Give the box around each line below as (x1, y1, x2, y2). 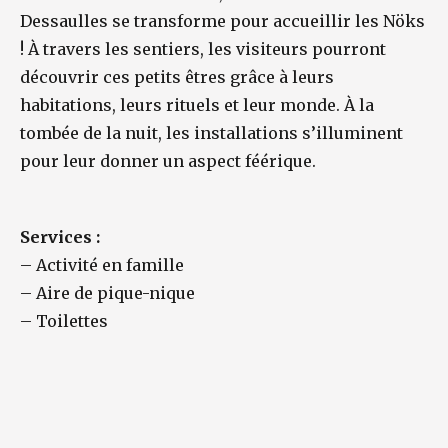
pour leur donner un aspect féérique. (20, 151, 316, 171)
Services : (20, 227, 100, 247)
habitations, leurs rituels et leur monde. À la (20, 95, 374, 115)
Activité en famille (36, 255, 184, 275)
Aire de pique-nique (36, 283, 195, 303)
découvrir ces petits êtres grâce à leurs (20, 67, 334, 87)
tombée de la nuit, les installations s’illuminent (20, 123, 403, 143)
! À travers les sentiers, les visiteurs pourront (20, 39, 386, 59)
